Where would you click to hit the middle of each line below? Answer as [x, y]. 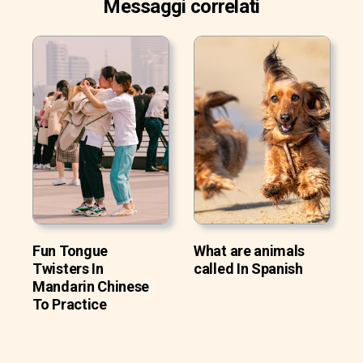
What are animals [250, 250]
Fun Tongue [70, 250]
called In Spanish [248, 268]
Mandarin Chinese [91, 286]
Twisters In [68, 268]
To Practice [70, 304]
